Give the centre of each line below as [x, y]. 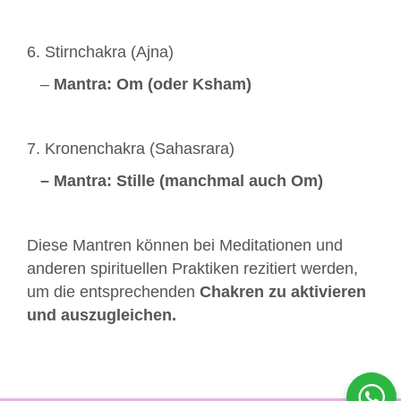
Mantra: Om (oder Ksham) [153, 85]
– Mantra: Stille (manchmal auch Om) [182, 181]
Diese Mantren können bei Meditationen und [185, 246]
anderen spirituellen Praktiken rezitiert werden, [192, 269]
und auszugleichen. [102, 316]
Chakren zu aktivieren [283, 292]
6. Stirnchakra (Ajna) [100, 52]
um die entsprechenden [113, 292]
